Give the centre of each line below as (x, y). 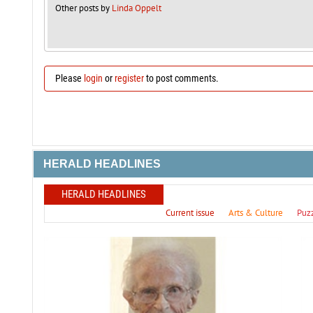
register (129, 79)
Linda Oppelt (136, 8)
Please (69, 79)
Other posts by (83, 8)
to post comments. (181, 79)
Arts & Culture (255, 213)
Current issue (190, 213)
